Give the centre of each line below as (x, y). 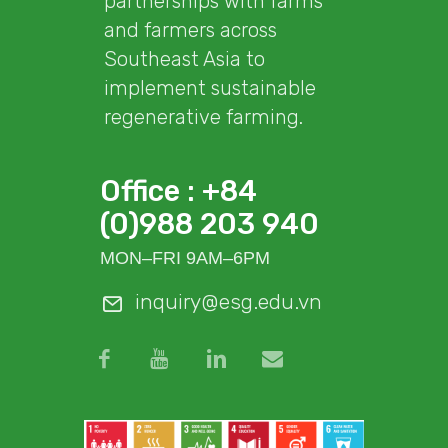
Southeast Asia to (184, 58)
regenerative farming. (203, 116)
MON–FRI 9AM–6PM (185, 257)
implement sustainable (210, 87)
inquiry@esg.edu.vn (228, 301)
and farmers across (190, 29)
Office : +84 (178, 190)
